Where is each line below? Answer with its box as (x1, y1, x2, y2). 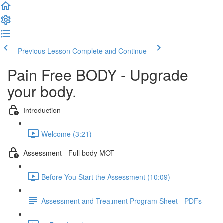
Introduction (23, 105, 61, 115)
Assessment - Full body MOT (23, 147, 114, 158)
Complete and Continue (72, 46, 147, 56)
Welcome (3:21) (41, 128, 92, 139)
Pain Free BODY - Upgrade (7, 64, 188, 85)
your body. (7, 80, 76, 102)
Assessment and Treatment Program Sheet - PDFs (41, 195, 202, 206)
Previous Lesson (18, 46, 70, 56)
